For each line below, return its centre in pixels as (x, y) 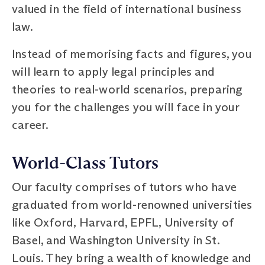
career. (30, 125)
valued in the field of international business (127, 9)
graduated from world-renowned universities (132, 204)
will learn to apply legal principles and (114, 71)
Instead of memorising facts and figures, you (132, 54)
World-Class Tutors (85, 163)
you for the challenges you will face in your (125, 107)
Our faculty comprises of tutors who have (125, 187)
